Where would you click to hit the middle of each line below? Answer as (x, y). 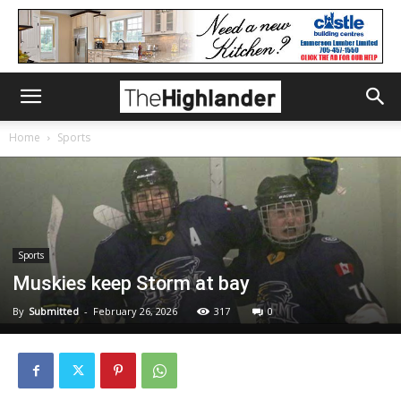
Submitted (54, 311)
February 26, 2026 (135, 311)
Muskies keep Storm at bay (131, 283)
